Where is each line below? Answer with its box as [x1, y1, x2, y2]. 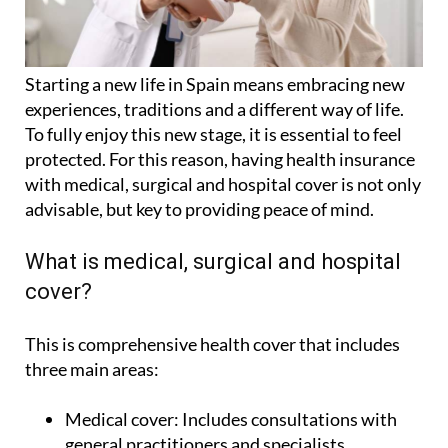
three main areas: [25, 357, 159, 380]
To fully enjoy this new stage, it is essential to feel [25, 122, 402, 145]
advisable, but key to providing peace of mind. [25, 197, 374, 220]
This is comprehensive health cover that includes [25, 332, 400, 355]
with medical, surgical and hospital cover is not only [25, 172, 421, 195]
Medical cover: [65, 407, 179, 430]
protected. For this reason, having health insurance [25, 147, 415, 170]
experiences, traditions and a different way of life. [25, 97, 404, 120]
